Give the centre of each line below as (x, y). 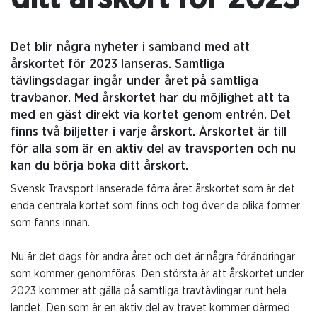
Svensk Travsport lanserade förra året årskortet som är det (153, 189)
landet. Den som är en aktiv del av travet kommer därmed (150, 307)
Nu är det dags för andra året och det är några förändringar (153, 257)
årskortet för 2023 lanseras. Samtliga (117, 64)
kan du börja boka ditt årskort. (99, 166)
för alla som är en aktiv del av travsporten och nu (153, 149)
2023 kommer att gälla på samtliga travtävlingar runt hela (149, 290)
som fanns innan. (50, 223)
